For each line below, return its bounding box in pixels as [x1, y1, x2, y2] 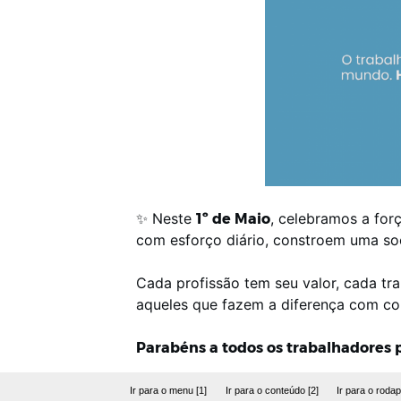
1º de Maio [196, 209, 270, 227]
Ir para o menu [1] [130, 385, 208, 397]
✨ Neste [136, 209, 196, 228]
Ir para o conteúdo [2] [225, 385, 319, 397]
